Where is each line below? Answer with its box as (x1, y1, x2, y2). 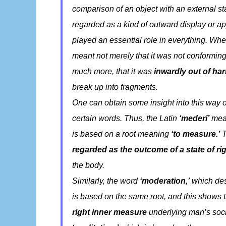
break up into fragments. (72, 82, 158, 91)
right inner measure (72, 207, 147, 216)
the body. (72, 160, 105, 169)
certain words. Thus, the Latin (72, 114, 180, 123)
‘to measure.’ (171, 129, 220, 138)
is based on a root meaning (72, 129, 172, 138)
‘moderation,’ (140, 176, 190, 185)
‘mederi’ (179, 114, 210, 123)
